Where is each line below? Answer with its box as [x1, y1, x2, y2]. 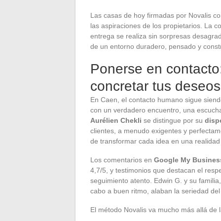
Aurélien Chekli [90, 116, 142, 124]
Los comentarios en [90, 155, 154, 164]
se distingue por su [142, 116, 205, 124]
